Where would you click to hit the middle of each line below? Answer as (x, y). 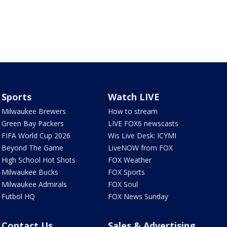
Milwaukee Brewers (33, 111)
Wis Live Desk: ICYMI (142, 136)
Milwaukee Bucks (30, 172)
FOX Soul (123, 184)
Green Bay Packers (32, 124)
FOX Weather (130, 160)
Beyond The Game (32, 148)
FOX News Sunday (138, 197)
